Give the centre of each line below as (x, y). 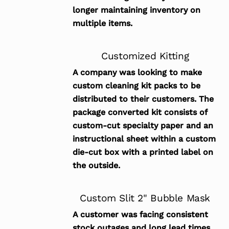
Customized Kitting (145, 56)
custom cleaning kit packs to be (136, 86)
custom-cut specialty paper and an (143, 126)
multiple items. (102, 24)
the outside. (96, 166)
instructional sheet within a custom (144, 139)
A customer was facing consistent (140, 214)
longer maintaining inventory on (136, 10)
